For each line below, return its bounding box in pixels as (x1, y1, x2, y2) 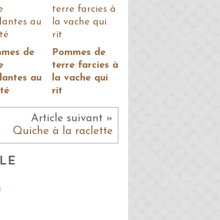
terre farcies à (52, 60, 118, 71)
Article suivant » (31, 113, 113, 125)
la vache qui (52, 73, 108, 83)
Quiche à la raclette (13, 126, 113, 137)
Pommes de (52, 48, 106, 58)
